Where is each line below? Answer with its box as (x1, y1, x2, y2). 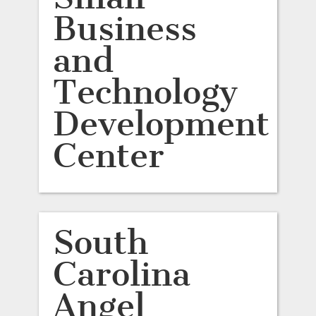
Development (52, 104, 269, 144)
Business (52, 8, 197, 49)
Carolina (52, 254, 190, 294)
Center (52, 135, 164, 176)
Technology (52, 72, 238, 112)
